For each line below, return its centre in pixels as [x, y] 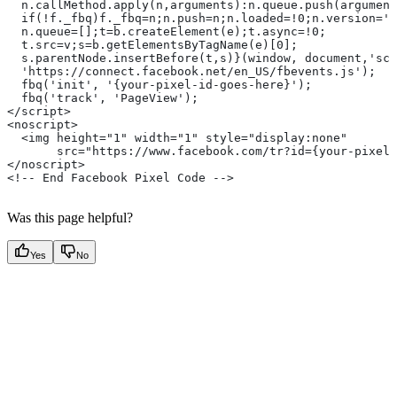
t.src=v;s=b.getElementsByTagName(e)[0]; [152, 45]
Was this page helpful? [70, 218]
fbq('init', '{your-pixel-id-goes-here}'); [160, 85]
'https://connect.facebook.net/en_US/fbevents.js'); [191, 72]
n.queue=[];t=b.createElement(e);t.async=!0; [167, 32]
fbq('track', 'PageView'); [103, 98]
